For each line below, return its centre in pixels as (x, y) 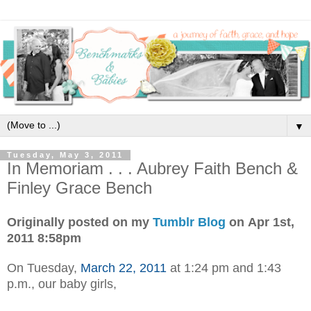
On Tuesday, (44, 268)
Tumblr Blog (189, 222)
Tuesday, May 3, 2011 (65, 155)
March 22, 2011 (124, 268)
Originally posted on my (80, 222)
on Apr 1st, (260, 222)
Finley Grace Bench (79, 188)
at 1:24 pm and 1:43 (224, 268)
